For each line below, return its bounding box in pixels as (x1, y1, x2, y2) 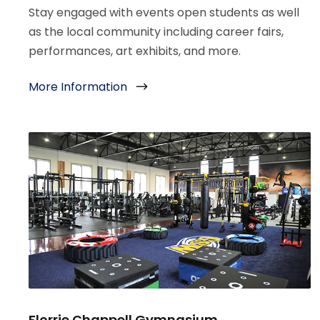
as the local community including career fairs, (29, 23, 284, 40)
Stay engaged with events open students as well (29, 4, 299, 21)
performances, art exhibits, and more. (29, 42, 241, 59)
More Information (29, 79, 127, 96)
